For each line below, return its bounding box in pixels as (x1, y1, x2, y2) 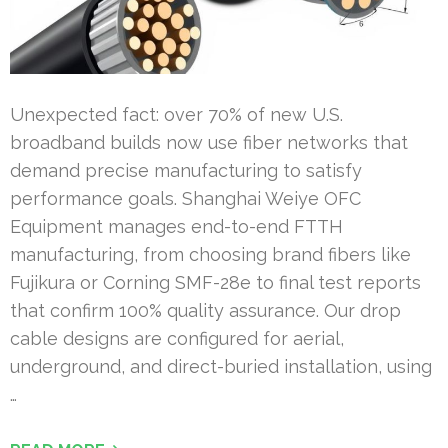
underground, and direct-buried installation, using (10, 355, 432, 377)
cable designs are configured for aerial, (10, 327, 344, 349)
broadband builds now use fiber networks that (10, 131, 408, 153)
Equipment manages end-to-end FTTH (10, 215, 343, 237)
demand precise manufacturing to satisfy (10, 159, 362, 181)
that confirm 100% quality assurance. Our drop (10, 299, 401, 321)
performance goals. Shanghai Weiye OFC (10, 187, 361, 209)
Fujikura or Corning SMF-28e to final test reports (10, 271, 421, 293)
